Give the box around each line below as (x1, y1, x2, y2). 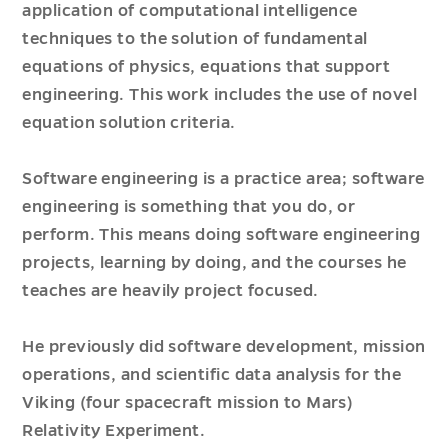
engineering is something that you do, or (22, 198, 356, 216)
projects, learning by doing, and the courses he (22, 254, 407, 272)
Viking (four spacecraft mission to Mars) (22, 394, 354, 412)
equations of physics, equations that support (22, 58, 391, 76)
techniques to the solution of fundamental (22, 30, 368, 48)
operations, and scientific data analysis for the (22, 366, 401, 384)
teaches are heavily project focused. (22, 282, 319, 300)
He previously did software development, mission (22, 338, 426, 356)
